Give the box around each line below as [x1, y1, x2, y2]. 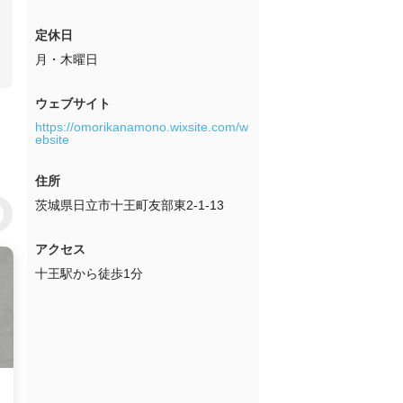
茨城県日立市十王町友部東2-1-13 [35, 198, 224, 212]
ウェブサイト [35, 96, 111, 111]
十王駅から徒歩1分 [35, 266, 143, 281]
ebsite [35, 132, 69, 147]
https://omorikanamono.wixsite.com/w [35, 120, 248, 134]
